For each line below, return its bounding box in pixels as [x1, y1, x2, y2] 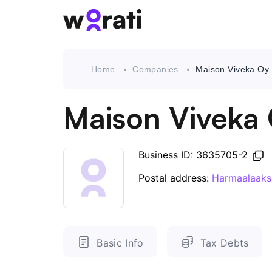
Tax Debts [200, 236, 249, 249]
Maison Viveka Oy [195, 64, 270, 74]
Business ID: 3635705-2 [138, 149, 251, 161]
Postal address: [138, 172, 212, 185]
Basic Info [97, 236, 144, 249]
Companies [132, 64, 178, 74]
